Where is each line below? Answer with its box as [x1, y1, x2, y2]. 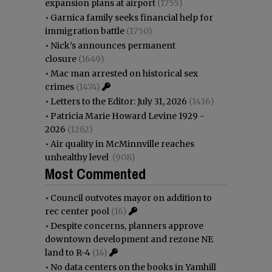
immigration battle [45, 25, 124, 36]
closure [45, 53, 76, 64]
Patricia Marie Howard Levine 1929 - [50, 110, 205, 121]
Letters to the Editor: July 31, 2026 [50, 95, 187, 107]
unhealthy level [45, 151, 110, 163]
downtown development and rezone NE [45, 233, 213, 245]
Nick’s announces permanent [50, 39, 175, 51]
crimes [45, 81, 74, 92]
